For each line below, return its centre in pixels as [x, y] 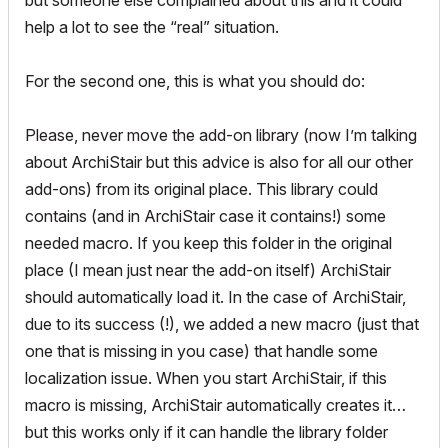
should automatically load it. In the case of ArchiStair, [215, 297]
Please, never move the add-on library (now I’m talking [221, 135]
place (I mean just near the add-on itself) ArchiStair [208, 270]
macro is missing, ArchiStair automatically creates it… [215, 405]
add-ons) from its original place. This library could [201, 189]
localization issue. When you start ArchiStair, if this [206, 378]
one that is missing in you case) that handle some [201, 351]
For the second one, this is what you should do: [195, 81]
